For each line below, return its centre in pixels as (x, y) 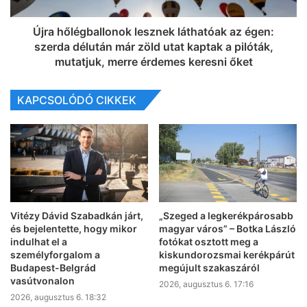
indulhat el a (39, 241)
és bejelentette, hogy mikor (74, 228)
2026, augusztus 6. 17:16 (206, 284)
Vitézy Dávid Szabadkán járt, (77, 215)
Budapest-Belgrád (53, 267)
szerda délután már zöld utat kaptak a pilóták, (153, 47)
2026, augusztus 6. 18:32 (58, 297)
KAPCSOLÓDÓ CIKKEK (77, 100)
